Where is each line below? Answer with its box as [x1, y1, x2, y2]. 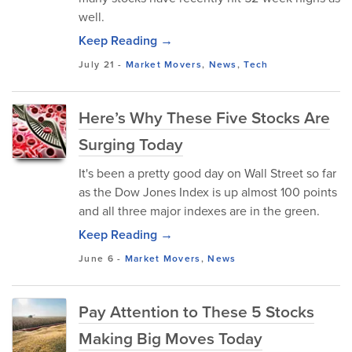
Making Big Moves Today [79, 326, 262, 350]
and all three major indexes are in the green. [79, 202, 320, 219]
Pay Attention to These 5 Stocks [79, 299, 314, 323]
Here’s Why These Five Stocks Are [79, 105, 330, 129]
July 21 [79, 57, 115, 71]
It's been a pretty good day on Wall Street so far [79, 164, 336, 181]
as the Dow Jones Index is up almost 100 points [79, 183, 337, 200]
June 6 [79, 251, 114, 265]
